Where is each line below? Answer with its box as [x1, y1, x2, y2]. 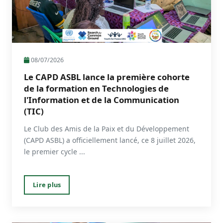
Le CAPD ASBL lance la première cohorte [24, 71, 190, 83]
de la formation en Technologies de [24, 82, 169, 94]
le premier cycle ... [24, 146, 85, 156]
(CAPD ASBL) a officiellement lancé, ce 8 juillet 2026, [24, 135, 196, 145]
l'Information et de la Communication [24, 94, 179, 106]
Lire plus [33, 180, 61, 189]
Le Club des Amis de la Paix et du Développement [24, 123, 189, 133]
